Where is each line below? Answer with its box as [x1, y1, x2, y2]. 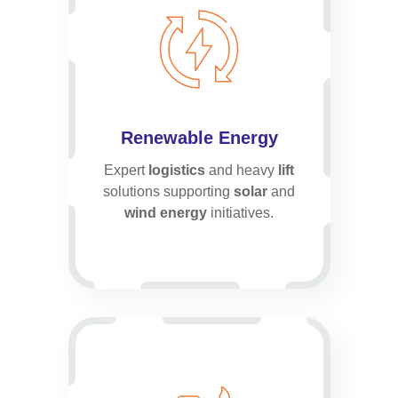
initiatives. [207, 205, 274, 221]
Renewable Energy [120, 128, 278, 148]
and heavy [205, 163, 278, 179]
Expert [104, 163, 145, 179]
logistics [145, 163, 205, 179]
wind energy [124, 205, 207, 221]
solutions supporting [103, 184, 234, 200]
